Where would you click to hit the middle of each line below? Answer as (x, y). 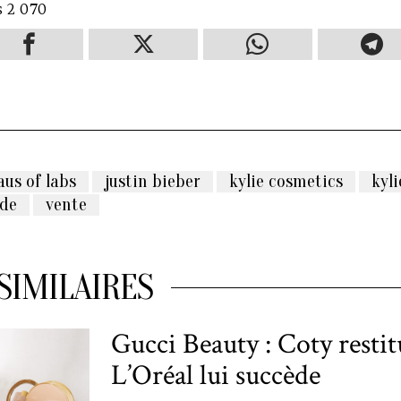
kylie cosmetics (286, 181)
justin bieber (153, 181)
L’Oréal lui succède (216, 375)
